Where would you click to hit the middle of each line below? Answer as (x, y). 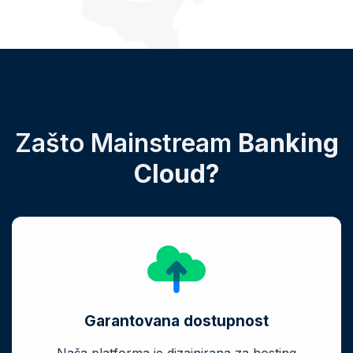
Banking (288, 143)
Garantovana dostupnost (176, 321)
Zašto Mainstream (126, 143)
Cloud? (176, 174)
